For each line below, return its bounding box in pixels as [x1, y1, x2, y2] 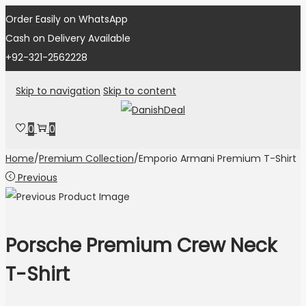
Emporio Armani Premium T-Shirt [139, 152, 296, 165]
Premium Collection [39, 152, 134, 165]
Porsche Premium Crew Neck [5, 232, 277, 260]
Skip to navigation [16, 84, 100, 98]
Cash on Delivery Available [5, 31, 130, 45]
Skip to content [103, 84, 176, 98]
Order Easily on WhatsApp [5, 12, 128, 26]
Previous [18, 171, 57, 184]
